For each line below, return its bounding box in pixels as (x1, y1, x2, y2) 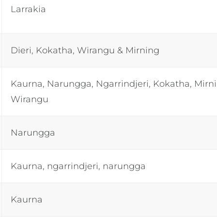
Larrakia (11, 3, 46, 15)
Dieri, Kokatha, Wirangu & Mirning (11, 45, 160, 56)
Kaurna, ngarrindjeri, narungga (11, 160, 146, 171)
